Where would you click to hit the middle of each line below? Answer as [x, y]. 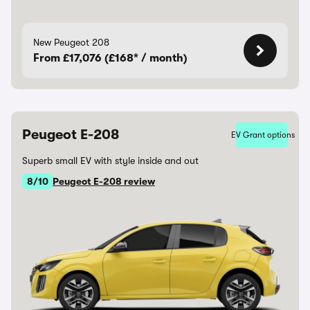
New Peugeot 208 [71, 42]
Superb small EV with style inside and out [110, 161]
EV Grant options [263, 135]
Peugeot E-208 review [104, 181]
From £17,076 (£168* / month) [110, 58]
